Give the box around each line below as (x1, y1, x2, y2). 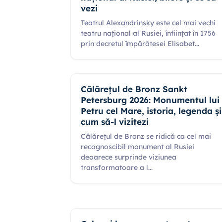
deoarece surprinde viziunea (81, 153, 176, 162)
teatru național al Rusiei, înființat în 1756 (81, 29, 216, 38)
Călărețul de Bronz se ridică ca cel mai (81, 132, 211, 141)
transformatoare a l (81, 163, 148, 172)
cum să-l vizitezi (81, 116, 149, 127)
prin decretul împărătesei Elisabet (81, 39, 195, 48)
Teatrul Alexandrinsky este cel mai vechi (81, 18, 216, 27)
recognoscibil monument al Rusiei (81, 142, 194, 151)
